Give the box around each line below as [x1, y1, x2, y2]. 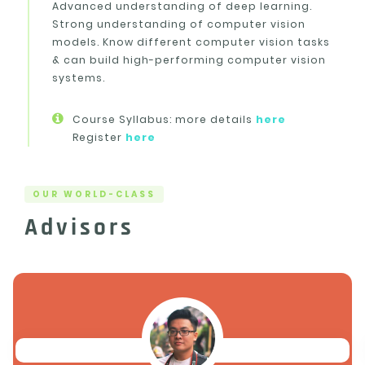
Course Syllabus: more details [73, 112, 256, 126]
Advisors [24, 213, 134, 244]
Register [73, 130, 125, 144]
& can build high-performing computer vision [52, 52, 326, 67]
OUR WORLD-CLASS [33, 187, 156, 200]
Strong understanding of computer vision [52, 16, 306, 31]
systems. [52, 70, 105, 85]
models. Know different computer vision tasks [52, 34, 330, 49]
